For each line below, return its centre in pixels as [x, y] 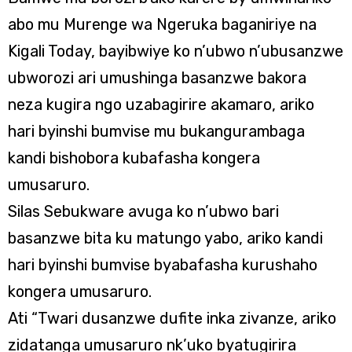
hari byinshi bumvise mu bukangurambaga [156, 131]
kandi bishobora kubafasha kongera [134, 158]
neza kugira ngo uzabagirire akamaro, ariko [161, 104]
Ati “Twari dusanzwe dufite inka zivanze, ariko [172, 318]
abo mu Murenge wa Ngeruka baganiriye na [162, 24]
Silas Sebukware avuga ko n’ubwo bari [143, 211]
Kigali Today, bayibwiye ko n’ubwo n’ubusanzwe [176, 51]
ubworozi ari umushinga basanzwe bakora [157, 78]
